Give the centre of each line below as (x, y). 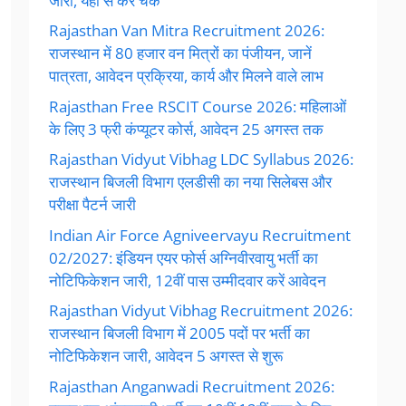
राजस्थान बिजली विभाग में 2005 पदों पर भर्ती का (179, 333)
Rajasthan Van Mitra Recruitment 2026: (187, 30)
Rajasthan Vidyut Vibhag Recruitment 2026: (201, 310)
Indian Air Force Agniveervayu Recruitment (200, 235)
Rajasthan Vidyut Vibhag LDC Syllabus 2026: (201, 159)
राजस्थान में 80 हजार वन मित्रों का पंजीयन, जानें (180, 53)
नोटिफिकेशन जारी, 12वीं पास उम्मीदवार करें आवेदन (188, 280)
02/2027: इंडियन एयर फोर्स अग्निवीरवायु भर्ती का (184, 257)
